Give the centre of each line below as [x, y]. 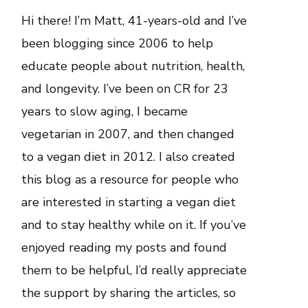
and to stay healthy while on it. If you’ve [134, 225]
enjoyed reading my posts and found [124, 247]
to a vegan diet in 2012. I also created [128, 157]
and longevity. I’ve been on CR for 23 [125, 89]
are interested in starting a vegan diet [129, 202]
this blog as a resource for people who [130, 179]
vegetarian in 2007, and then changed [128, 134]
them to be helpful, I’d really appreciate [134, 270]
